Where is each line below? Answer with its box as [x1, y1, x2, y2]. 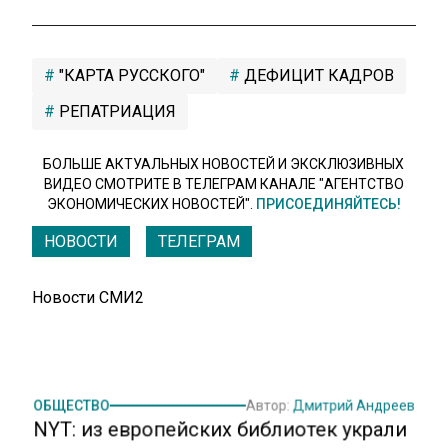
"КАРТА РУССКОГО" [55, 66, 205, 85]
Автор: [245, 392, 293, 408]
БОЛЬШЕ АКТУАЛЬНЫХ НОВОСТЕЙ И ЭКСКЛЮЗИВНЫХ [43, 156, 405, 172]
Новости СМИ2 [32, 288, 144, 307]
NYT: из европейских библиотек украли [32, 412, 408, 436]
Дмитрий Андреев [292, 392, 416, 408]
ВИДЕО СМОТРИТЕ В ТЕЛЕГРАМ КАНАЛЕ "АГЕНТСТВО [43, 176, 404, 192]
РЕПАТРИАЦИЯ [55, 102, 176, 121]
